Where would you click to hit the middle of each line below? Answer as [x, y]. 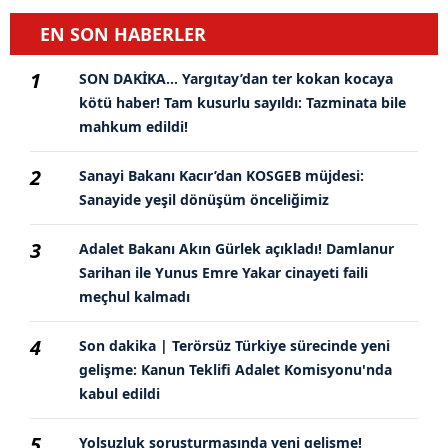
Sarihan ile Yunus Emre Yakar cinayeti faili [223, 272]
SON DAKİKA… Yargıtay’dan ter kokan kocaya [236, 78]
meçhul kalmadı [134, 296]
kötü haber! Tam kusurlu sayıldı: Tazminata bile [242, 102]
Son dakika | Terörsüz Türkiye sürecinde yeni [234, 345]
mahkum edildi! [133, 126]
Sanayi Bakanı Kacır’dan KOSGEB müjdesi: [221, 175]
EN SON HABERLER [123, 33]
